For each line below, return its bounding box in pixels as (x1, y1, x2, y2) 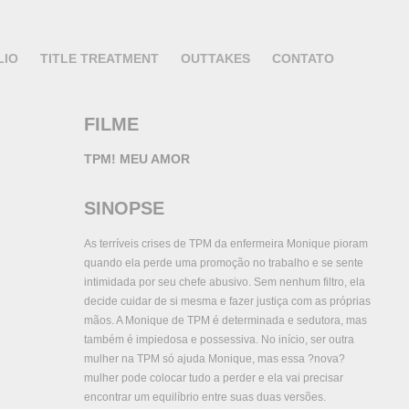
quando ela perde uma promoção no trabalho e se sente (84, 257, 364, 270)
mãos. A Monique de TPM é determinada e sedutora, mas (84, 314, 368, 328)
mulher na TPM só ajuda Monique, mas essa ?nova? (84, 352, 346, 366)
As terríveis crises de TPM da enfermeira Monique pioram (84, 237, 369, 251)
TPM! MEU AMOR (84, 152, 191, 167)
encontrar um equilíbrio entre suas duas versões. (84, 391, 327, 404)
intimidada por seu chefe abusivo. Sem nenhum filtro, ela (84, 276, 366, 289)
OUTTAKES (181, 51, 251, 66)
